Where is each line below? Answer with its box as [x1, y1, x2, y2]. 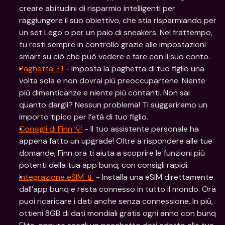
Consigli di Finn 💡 [19, 124, 82, 134]
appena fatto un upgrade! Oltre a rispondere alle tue [19, 136, 212, 146]
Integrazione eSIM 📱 [19, 172, 94, 182]
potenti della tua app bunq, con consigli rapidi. [19, 160, 189, 170]
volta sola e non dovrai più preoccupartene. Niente [19, 75, 205, 86]
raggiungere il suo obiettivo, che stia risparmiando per [19, 15, 216, 26]
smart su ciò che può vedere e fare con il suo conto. [19, 51, 210, 62]
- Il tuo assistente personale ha [82, 124, 199, 134]
